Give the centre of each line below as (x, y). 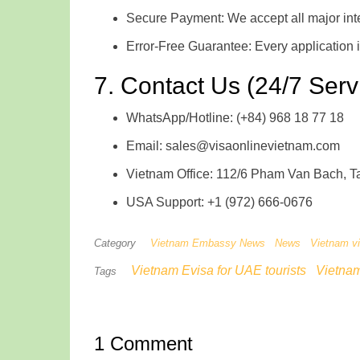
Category (115, 243)
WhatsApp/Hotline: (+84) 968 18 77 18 (235, 117)
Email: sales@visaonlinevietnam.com (233, 145)
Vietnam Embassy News (208, 243)
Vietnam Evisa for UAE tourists (219, 270)
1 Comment (143, 343)
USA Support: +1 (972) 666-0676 (219, 202)
